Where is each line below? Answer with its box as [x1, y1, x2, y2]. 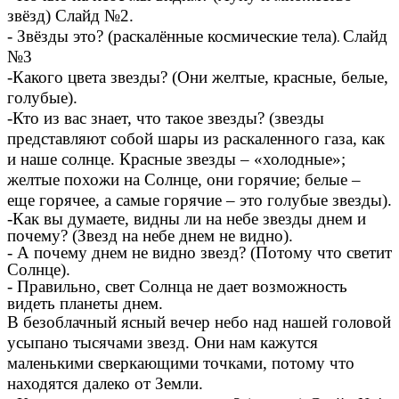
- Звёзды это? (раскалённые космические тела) [7, 27, 337, 45]
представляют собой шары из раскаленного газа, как [7, 129, 385, 148]
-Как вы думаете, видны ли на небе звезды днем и [7, 209, 366, 228]
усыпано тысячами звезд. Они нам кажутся [7, 333, 318, 352]
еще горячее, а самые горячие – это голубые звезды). [7, 191, 392, 209]
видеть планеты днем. [7, 294, 163, 313]
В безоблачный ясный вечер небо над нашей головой [7, 313, 391, 331]
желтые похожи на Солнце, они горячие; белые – [7, 170, 361, 189]
